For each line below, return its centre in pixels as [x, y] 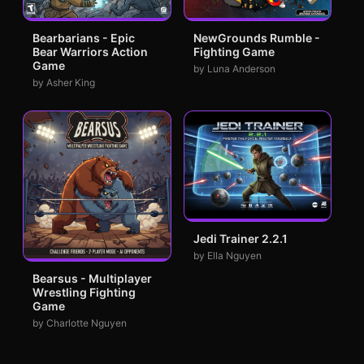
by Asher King [64, 83]
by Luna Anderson [234, 69]
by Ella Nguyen [227, 256]
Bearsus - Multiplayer [92, 278]
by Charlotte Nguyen [80, 323]
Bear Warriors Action [90, 52]
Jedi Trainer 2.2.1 [240, 239]
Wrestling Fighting [84, 292]
